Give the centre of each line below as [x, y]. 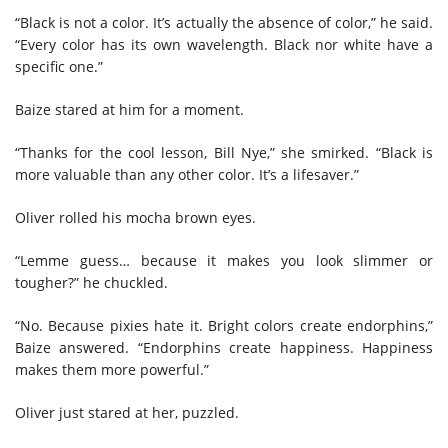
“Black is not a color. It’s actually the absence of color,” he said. [224, 22]
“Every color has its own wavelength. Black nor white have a [224, 44]
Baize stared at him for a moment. [131, 109]
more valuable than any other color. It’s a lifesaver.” [187, 174]
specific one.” [59, 66]
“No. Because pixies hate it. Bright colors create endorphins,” [224, 325]
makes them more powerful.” [112, 369]
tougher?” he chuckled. [91, 282]
